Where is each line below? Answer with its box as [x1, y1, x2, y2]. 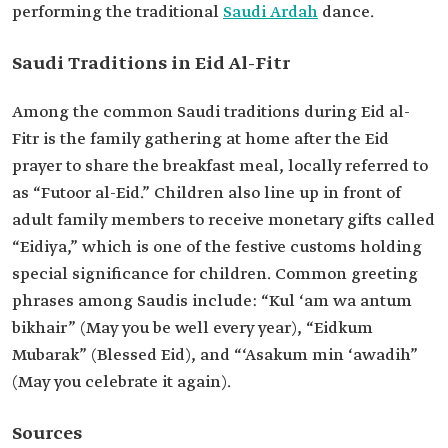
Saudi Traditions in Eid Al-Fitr [12, 52, 290, 76]
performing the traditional [12, 2, 223, 23]
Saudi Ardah [223, 2, 318, 23]
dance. [318, 2, 374, 23]
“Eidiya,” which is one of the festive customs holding [12, 237, 422, 258]
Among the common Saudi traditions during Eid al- [12, 102, 410, 123]
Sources [12, 422, 82, 446]
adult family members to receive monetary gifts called [12, 210, 435, 231]
